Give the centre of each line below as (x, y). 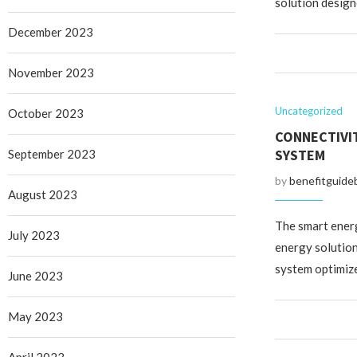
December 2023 (51, 32)
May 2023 (35, 316)
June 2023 (35, 276)
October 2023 (46, 113)
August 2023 (43, 194)
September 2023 (52, 154)
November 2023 (51, 73)
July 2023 (34, 235)
